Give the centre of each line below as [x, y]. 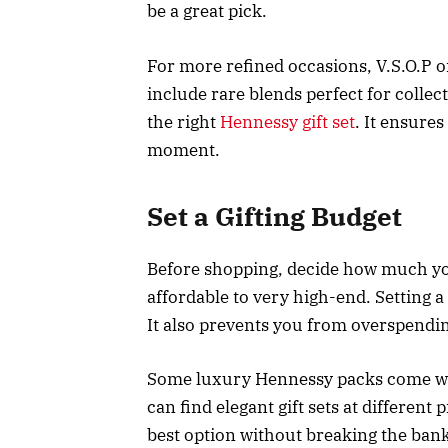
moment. [183, 149]
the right [183, 121]
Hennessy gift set [287, 121]
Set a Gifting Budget [274, 217]
